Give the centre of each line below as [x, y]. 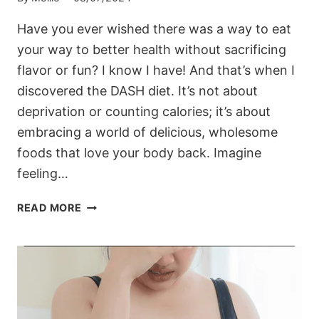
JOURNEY [107, 270]
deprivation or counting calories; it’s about [144, 112]
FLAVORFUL [113, 253]
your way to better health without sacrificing [152, 50]
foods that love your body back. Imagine [139, 153]
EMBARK [104, 204]
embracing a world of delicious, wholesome [147, 132]
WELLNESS [111, 303]
